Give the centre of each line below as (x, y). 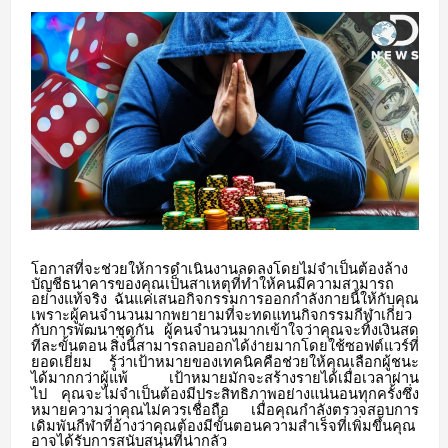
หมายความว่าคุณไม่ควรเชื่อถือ (130, 410)
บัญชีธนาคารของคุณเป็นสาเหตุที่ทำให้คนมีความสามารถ (212, 284)
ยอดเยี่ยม (61, 362)
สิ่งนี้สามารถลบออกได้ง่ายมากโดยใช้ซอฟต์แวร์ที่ (264, 346)
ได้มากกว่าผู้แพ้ (79, 378)
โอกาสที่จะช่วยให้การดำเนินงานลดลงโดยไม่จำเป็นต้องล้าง (219, 269)
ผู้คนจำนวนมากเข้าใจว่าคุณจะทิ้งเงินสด (291, 330)
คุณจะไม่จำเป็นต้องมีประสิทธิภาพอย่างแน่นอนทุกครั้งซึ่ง (240, 394)
